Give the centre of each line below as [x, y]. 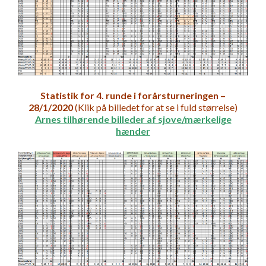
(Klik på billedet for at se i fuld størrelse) [155, 107]
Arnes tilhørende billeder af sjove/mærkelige [133, 119]
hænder [133, 131]
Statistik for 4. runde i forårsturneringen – [133, 95]
